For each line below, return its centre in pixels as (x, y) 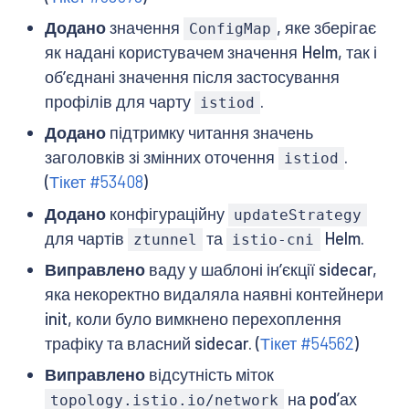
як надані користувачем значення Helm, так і (210, 52)
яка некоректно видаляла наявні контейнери (214, 294)
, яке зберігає (327, 27)
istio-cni (273, 239)
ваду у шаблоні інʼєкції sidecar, (261, 269)
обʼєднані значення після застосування (192, 76)
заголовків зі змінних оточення (161, 157)
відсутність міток (209, 375)
